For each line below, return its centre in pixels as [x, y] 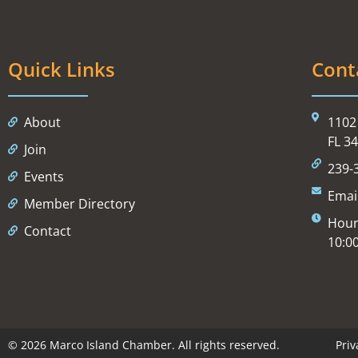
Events [44, 177]
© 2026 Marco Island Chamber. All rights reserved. [144, 345]
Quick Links [62, 70]
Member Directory [80, 204]
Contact [48, 231]
